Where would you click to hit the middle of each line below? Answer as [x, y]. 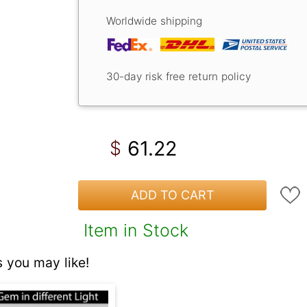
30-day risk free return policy [179, 76]
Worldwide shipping [154, 21]
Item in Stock [136, 230]
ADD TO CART [172, 195]
